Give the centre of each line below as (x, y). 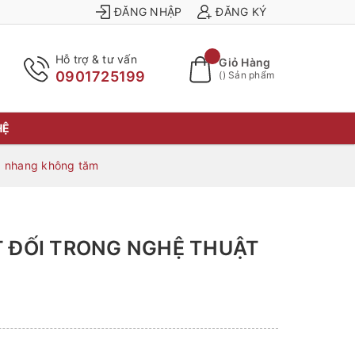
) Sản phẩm (248, 75)
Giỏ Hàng (245, 62)
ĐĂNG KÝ (241, 11)
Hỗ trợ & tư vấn (96, 59)
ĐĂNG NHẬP (148, 11)
